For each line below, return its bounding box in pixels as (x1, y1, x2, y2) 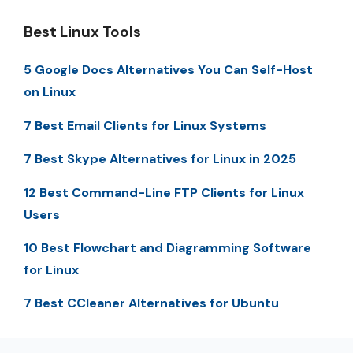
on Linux (24, 84, 76, 101)
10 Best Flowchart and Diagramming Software (24, 240, 311, 257)
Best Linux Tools (24, 22, 141, 43)
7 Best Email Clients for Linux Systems (24, 117, 266, 134)
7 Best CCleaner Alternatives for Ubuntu (24, 295, 279, 312)
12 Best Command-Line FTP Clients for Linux (24, 184, 304, 201)
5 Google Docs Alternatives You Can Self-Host (24, 61, 313, 79)
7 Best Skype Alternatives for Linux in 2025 (24, 150, 296, 168)
